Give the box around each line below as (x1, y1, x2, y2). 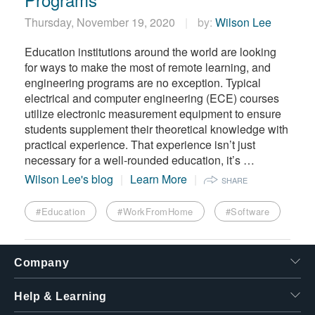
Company (14, 257, 70, 269)
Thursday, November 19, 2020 (25, 14, 178, 31)
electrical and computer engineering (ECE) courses (25, 90, 279, 107)
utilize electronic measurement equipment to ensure (25, 105, 281, 122)
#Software (225, 205, 269, 219)
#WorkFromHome (117, 205, 193, 219)
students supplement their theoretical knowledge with (25, 121, 288, 138)
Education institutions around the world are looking (25, 44, 276, 60)
